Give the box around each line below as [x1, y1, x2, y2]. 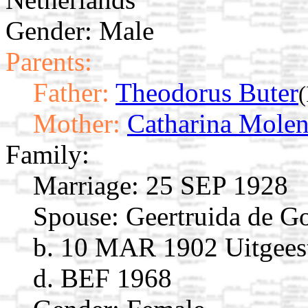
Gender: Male [5, 16, 154, 46]
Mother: [33, 109, 120, 139]
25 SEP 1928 [139, 170, 288, 201]
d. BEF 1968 [33, 263, 172, 294]
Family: [5, 140, 89, 170]
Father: [33, 78, 109, 108]
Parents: [5, 47, 92, 77]
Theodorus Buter [115, 78, 298, 108]
